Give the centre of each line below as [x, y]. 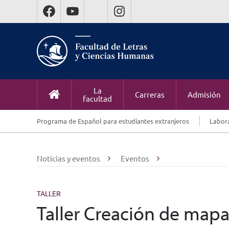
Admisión [204, 94]
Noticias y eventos [68, 158]
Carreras [150, 94]
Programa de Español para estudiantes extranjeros [113, 121]
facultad [97, 98]
